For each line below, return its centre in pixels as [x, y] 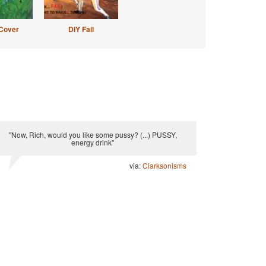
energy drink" [93, 142]
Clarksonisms [164, 165]
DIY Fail [81, 29]
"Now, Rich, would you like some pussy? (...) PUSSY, [93, 134]
